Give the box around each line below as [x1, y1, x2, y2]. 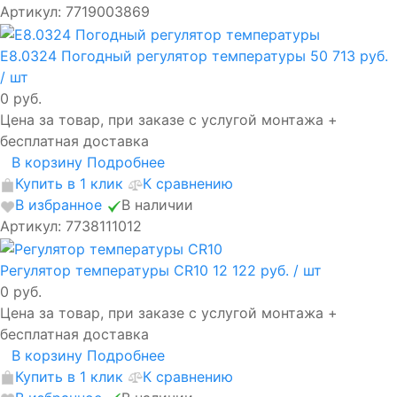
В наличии [121, 195, 193, 214]
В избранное [15, 195, 102, 214]
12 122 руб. [213, 261, 293, 279]
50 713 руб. [310, 46, 388, 65]
